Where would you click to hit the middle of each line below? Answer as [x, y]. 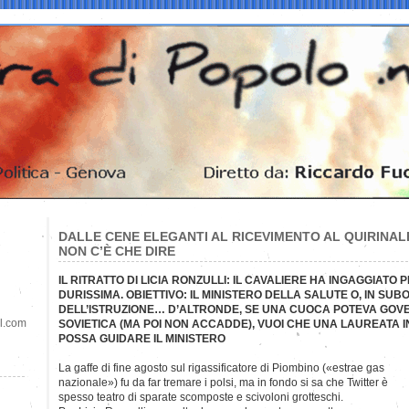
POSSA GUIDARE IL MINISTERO [142, 338]
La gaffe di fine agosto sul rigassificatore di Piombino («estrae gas [221, 367]
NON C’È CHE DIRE [117, 251]
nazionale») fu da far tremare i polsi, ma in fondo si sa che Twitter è [223, 382]
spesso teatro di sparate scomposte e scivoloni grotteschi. [201, 397]
